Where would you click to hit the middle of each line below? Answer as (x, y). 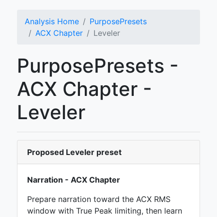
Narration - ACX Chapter (74, 180)
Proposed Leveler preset (74, 152)
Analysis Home (52, 21)
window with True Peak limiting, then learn (105, 211)
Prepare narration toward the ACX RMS (99, 199)
